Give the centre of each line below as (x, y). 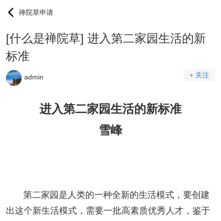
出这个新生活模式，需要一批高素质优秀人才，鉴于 (108, 211)
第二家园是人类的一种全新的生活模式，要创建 (116, 195)
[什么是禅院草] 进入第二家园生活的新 (106, 38)
